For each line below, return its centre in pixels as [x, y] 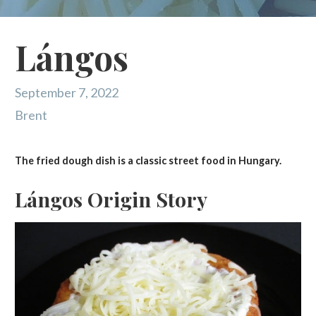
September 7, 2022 [66, 93]
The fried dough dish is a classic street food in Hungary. [148, 161]
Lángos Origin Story [111, 199]
